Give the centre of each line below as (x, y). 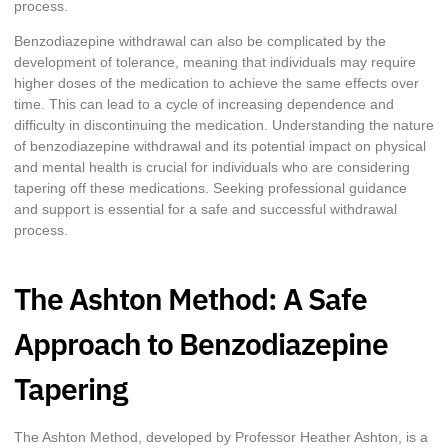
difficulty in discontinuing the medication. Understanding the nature (224, 125)
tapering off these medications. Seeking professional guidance (210, 188)
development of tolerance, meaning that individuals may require (215, 62)
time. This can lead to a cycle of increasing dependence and (204, 104)
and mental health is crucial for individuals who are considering (212, 167)
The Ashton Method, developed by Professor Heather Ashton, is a (221, 436)
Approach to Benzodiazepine (201, 343)
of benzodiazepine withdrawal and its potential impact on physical (220, 146)
